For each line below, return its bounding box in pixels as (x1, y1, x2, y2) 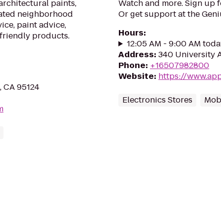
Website (118, 71, 154, 82)
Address (118, 49, 154, 60)
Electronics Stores (122, 94, 192, 106)
